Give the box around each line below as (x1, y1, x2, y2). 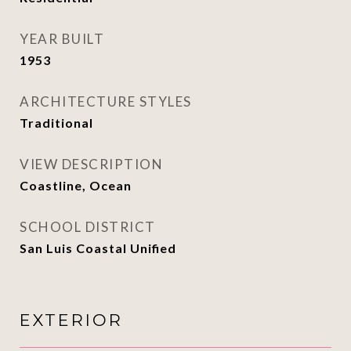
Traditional (20, 115, 93, 130)
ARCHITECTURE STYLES (20, 93, 192, 110)
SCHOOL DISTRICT (20, 219, 156, 235)
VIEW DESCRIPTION (20, 156, 163, 172)
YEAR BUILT (20, 31, 104, 47)
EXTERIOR (20, 310, 123, 330)
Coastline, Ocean (20, 178, 132, 193)
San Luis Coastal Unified (20, 241, 176, 255)
